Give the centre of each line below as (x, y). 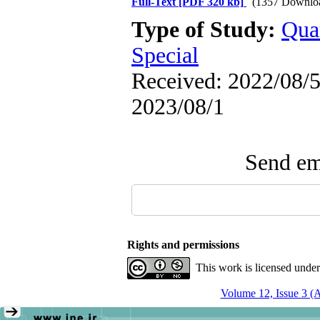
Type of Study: (206, 30)
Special (165, 55)
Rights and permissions (183, 245)
